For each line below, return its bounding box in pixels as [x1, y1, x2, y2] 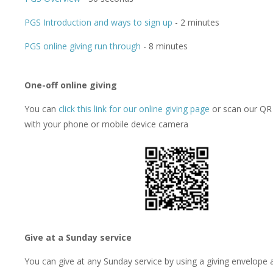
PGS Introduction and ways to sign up [24, 16, 172, 29]
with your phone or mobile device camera [24, 118, 188, 130]
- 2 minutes [172, 16, 219, 29]
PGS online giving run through [24, 40, 141, 52]
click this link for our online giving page [58, 103, 210, 115]
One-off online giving [24, 79, 117, 91]
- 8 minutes [141, 40, 188, 52]
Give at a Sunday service [24, 232, 132, 244]
